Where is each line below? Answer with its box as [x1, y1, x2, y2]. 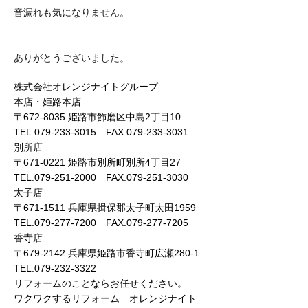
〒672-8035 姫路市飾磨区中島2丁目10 [14, 111, 181, 122]
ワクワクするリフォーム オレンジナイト [14, 292, 197, 304]
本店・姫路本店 [14, 96, 81, 107]
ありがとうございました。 [14, 52, 129, 63]
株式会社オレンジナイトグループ [14, 80, 158, 92]
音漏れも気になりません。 [14, 6, 129, 18]
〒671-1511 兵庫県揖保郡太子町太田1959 [14, 201, 196, 213]
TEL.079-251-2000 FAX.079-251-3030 [14, 171, 188, 183]
